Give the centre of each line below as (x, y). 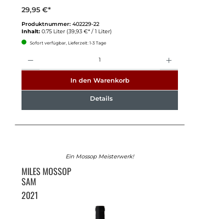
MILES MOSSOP (47, 171)
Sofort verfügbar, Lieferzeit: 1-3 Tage (67, 43)
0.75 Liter (54, 31)
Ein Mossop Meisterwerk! (100, 157)
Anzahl (29, 53)
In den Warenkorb (100, 80)
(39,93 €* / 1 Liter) (89, 31)
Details (101, 99)
